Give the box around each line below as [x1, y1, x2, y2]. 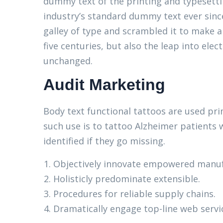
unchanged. [43, 55, 93, 67]
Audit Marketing [43, 76, 165, 94]
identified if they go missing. [43, 135, 165, 147]
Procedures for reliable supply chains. [53, 188, 216, 200]
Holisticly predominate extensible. [53, 173, 200, 185]
